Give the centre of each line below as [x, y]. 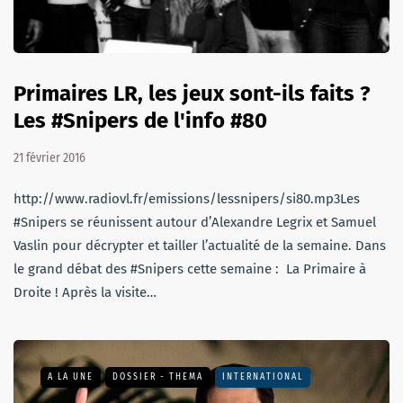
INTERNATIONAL [263, 376]
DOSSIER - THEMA [158, 376]
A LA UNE [71, 376]
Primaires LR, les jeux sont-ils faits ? [192, 93]
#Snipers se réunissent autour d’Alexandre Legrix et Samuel [195, 222]
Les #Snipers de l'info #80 [140, 120]
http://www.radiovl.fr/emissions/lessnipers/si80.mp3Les [187, 198]
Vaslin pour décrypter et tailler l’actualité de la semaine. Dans [200, 245]
